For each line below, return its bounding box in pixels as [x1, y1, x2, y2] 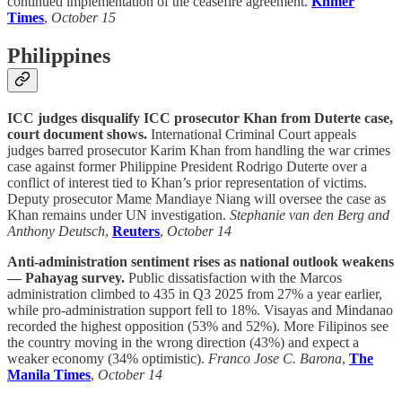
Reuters [112, 223, 160, 239]
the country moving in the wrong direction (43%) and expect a [7, 334, 359, 350]
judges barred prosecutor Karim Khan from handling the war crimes [7, 142, 390, 158]
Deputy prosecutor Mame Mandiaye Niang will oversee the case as [7, 190, 386, 206]
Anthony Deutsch [7, 223, 105, 239]
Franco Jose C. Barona [208, 350, 342, 366]
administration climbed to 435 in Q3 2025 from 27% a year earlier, [7, 285, 382, 301]
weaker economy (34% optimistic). [7, 350, 208, 366]
